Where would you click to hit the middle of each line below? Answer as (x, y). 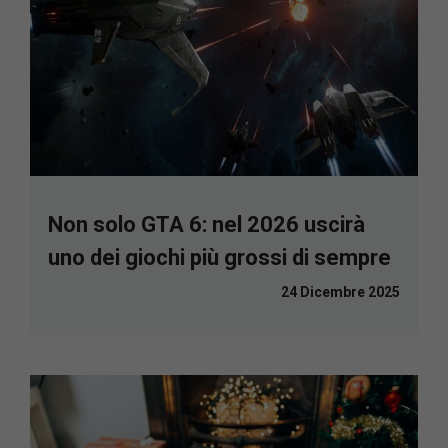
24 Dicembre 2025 (340, 292)
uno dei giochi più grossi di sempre (219, 258)
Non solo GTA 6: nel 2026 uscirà (206, 225)
